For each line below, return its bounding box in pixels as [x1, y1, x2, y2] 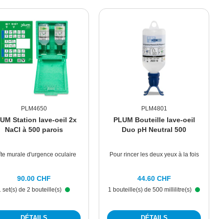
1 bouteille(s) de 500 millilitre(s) [108, 186, 194, 194]
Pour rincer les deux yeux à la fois [109, 151, 199, 158]
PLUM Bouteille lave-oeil [113, 116, 195, 124]
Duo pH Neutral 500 [122, 126, 187, 134]
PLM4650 [21, 105, 47, 112]
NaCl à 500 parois [4, 126, 63, 134]
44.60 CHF [137, 175, 171, 183]
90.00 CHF [17, 175, 51, 183]
